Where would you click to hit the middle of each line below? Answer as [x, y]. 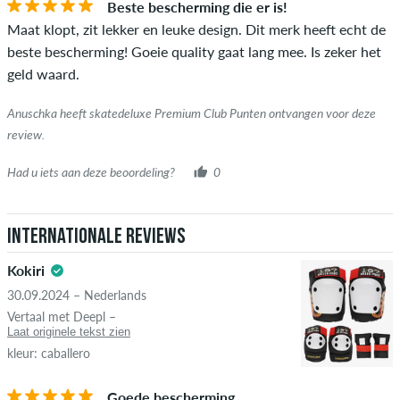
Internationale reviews [96, 237]
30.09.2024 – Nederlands [77, 296]
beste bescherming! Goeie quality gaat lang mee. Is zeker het [194, 51]
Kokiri [26, 271]
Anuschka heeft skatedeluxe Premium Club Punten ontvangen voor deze [192, 112]
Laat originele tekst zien [69, 332]
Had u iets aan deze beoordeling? [91, 171]
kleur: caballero [49, 354]
